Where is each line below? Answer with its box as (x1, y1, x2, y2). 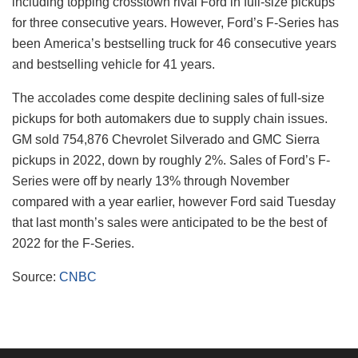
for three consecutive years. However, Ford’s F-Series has (12, 16, 339, 30)
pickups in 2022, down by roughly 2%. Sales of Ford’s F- (12, 153, 330, 168)
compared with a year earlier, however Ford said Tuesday (12, 195, 336, 209)
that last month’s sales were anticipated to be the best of (12, 216, 327, 230)
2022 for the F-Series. (12, 237, 134, 251)
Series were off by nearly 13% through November (12, 174, 289, 189)
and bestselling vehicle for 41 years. (12, 58, 215, 72)
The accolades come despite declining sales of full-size (12, 91, 324, 105)
